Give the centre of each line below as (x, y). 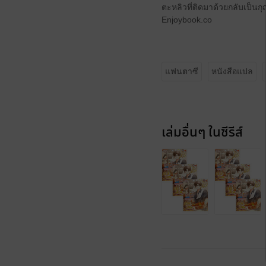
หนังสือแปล (232, 71)
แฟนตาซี (182, 71)
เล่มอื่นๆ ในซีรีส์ (202, 133)
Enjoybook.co (187, 20)
